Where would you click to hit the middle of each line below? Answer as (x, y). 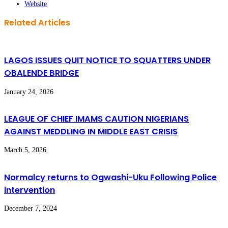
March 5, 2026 (25, 150)
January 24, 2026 (29, 92)
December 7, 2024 (31, 209)
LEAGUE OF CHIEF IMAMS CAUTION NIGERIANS (96, 119)
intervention (30, 190)
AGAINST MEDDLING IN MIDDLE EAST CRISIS (91, 131)
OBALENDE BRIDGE (41, 73)
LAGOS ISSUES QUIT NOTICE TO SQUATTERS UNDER (107, 61)
